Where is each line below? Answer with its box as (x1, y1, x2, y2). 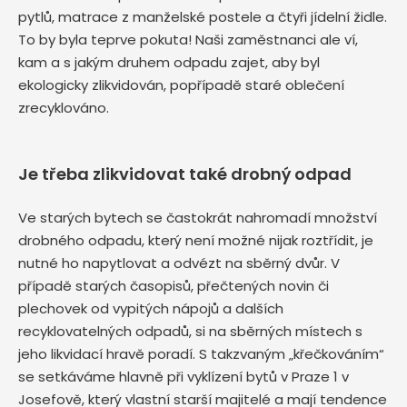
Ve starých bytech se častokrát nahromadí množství (18, 208, 377, 228)
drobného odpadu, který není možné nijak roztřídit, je (18, 231, 373, 251)
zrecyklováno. (18, 98, 109, 118)
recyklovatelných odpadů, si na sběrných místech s (18, 322, 362, 342)
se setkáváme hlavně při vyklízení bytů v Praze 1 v (18, 367, 349, 387)
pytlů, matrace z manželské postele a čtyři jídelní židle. (18, 7, 387, 27)
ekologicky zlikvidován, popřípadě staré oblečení (18, 75, 344, 95)
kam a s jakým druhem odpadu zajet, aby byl (18, 53, 320, 73)
